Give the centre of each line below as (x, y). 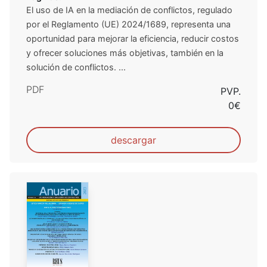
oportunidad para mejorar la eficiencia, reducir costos (133, 38)
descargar (133, 140)
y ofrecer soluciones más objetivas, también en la (125, 52)
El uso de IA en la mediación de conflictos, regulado (129, 10)
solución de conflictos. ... (76, 67)
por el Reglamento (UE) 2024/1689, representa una (128, 24)
